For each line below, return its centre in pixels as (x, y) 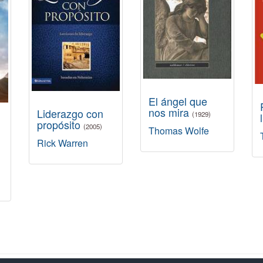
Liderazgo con (70, 113)
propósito (60, 124)
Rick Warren (63, 143)
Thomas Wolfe (179, 131)
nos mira (170, 112)
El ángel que (178, 101)
